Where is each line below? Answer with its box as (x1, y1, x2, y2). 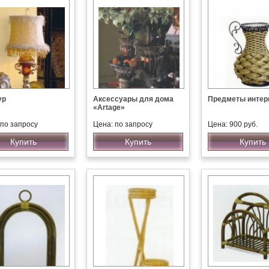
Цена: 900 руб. (208, 120, 258, 128)
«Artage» (93, 103, 125, 112)
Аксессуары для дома (93, 95, 174, 103)
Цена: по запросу (93, 120, 153, 128)
